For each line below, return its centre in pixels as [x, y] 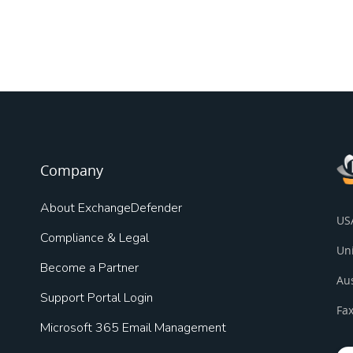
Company [71, 171]
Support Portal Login [96, 298]
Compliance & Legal [94, 238]
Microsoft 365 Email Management [133, 328]
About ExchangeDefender [111, 208]
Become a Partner [89, 268]
